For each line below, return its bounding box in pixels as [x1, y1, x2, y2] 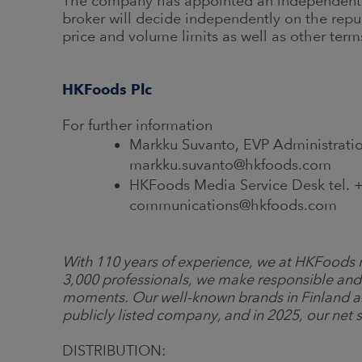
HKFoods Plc [62, 81, 152, 98]
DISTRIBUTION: [62, 342, 166, 359]
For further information [62, 116, 213, 133]
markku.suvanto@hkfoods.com [128, 156, 331, 173]
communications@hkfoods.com [128, 196, 337, 213]
